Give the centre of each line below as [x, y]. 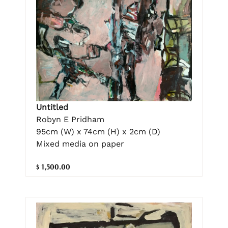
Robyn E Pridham [70, 120]
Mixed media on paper [80, 144]
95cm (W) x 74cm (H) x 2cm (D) [98, 132]
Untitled [52, 107]
